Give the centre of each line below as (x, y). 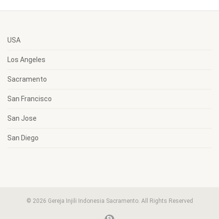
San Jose (22, 118)
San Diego (23, 138)
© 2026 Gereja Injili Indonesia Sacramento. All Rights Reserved (109, 201)
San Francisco (30, 99)
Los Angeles (26, 60)
